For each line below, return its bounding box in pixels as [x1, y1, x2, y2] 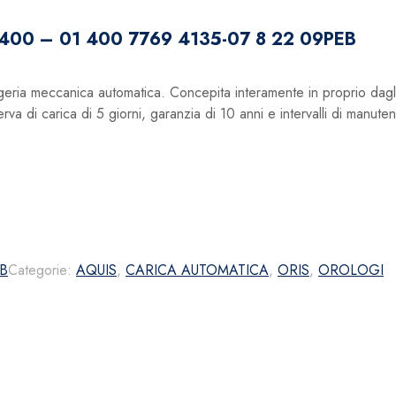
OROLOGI [318, 259, 384, 280]
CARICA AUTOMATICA [126, 259, 269, 280]
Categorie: [8, 259, 76, 280]
